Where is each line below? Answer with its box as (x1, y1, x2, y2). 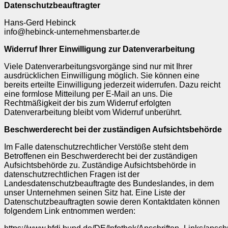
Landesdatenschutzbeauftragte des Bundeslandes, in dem (4, 179, 214, 188)
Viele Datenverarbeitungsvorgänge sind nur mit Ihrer (4, 62, 192, 71)
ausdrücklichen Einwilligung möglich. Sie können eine (4, 71, 199, 80)
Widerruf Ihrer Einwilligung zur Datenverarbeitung (4, 44, 195, 53)
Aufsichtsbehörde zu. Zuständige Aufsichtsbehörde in (4, 160, 196, 169)
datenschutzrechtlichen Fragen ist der (4, 169, 139, 179)
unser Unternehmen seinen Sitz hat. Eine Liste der (4, 188, 185, 197)
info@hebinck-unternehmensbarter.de (4, 27, 140, 36)
